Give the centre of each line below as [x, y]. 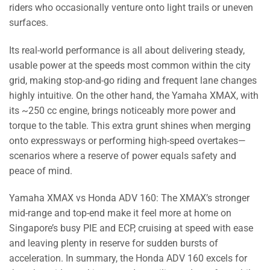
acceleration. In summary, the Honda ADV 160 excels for [128, 259]
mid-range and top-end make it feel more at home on [120, 213]
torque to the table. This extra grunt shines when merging [130, 125]
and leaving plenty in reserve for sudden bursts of [114, 243]
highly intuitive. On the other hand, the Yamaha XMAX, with [134, 95]
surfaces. [29, 22]
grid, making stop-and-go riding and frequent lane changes [133, 80]
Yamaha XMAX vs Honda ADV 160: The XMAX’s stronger [129, 198]
